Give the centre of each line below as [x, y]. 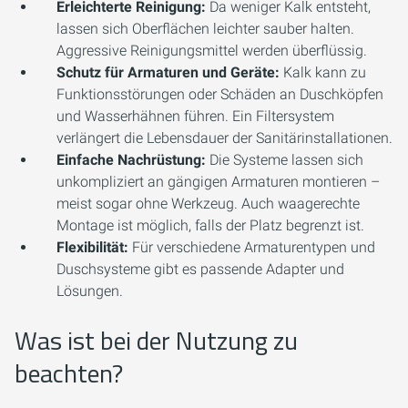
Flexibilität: [92, 248]
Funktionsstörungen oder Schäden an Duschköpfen [220, 95]
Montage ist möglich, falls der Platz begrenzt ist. [210, 226]
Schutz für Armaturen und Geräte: [168, 73]
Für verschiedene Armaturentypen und [252, 248]
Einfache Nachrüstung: [131, 160]
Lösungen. [90, 291]
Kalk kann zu [323, 73]
